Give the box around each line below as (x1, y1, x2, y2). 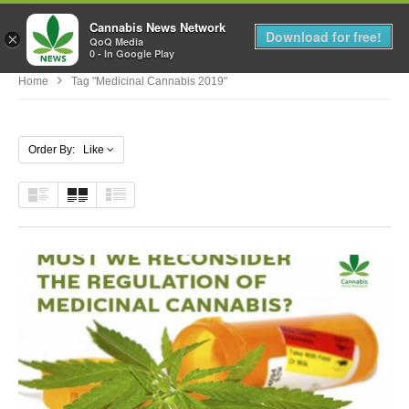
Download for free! (266, 27, 382, 46)
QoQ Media (89, 35, 143, 49)
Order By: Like (28, 142, 104, 156)
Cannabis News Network (89, 18, 225, 37)
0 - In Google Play (89, 47, 174, 61)
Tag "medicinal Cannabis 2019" (71, 74, 227, 88)
